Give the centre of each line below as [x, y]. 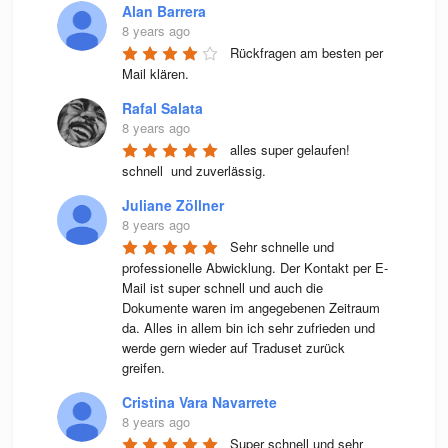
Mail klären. [155, 73]
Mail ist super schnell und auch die [222, 287]
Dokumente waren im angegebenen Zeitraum [250, 307]
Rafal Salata [162, 107]
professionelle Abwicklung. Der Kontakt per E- [254, 267]
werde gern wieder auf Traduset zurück [233, 347]
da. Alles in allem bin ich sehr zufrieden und [248, 327]
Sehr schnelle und [281, 246]
